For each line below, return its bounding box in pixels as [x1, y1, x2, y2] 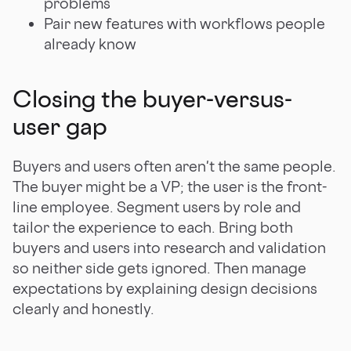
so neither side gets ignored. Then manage [13, 258, 306, 277]
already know [44, 34, 136, 53]
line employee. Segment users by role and [13, 197, 301, 216]
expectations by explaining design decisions [13, 278, 317, 298]
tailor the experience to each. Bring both [13, 217, 293, 237]
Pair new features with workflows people [44, 13, 325, 33]
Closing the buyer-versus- [13, 84, 292, 113]
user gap [13, 111, 107, 140]
